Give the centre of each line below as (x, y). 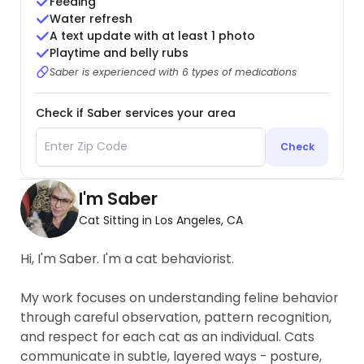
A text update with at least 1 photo (153, 36)
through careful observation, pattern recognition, (176, 317)
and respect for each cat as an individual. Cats (168, 336)
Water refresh (91, 19)
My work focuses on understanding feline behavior (180, 297)
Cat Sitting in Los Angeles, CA (161, 220)
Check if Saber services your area (135, 113)
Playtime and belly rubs (119, 53)
